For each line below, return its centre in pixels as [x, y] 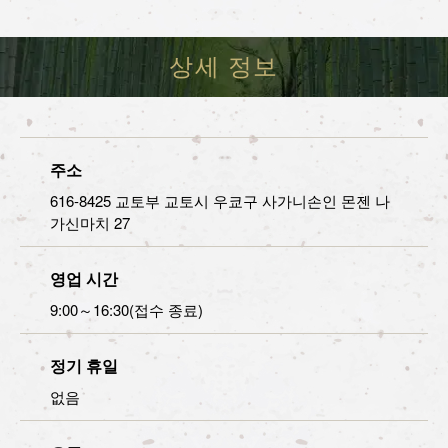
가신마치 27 [90, 222]
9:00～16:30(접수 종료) [126, 309]
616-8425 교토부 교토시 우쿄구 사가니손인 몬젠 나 [220, 200]
